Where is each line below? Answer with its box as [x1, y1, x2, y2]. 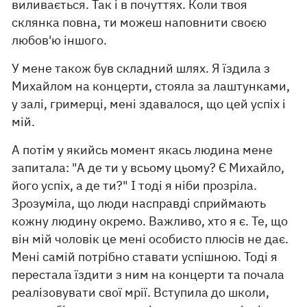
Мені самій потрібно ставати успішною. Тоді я [12, 249, 278, 265]
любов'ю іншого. [12, 32, 108, 48]
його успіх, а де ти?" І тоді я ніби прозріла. [12, 177, 258, 193]
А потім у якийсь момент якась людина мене [12, 142, 273, 158]
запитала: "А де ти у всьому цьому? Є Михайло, [12, 160, 285, 175]
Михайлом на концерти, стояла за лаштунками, [12, 78, 291, 94]
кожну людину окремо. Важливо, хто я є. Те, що [12, 213, 288, 229]
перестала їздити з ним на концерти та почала [12, 267, 285, 282]
